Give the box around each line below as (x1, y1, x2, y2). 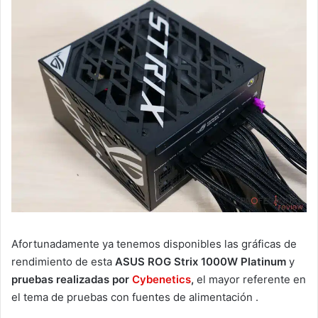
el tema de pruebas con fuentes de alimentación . (11, 290, 258, 305)
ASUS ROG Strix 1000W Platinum (115, 255, 286, 269)
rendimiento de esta (11, 255, 115, 269)
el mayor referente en (194, 273, 306, 287)
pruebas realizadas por (11, 273, 132, 287)
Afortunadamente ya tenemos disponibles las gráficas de (11, 237, 297, 251)
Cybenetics (132, 273, 191, 287)
